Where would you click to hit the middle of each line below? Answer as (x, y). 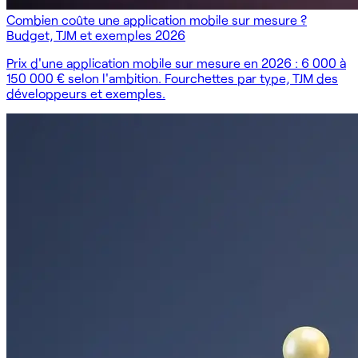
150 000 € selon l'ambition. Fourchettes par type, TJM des (172, 78)
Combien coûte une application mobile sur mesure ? (157, 19)
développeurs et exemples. (86, 93)
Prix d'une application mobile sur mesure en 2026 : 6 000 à (176, 62)
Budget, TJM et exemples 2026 (96, 34)
